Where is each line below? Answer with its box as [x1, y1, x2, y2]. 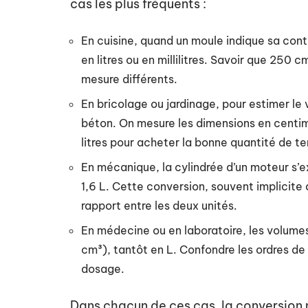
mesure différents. [81, 72, 177, 86]
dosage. [81, 262, 124, 276]
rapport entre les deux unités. [81, 199, 237, 212]
